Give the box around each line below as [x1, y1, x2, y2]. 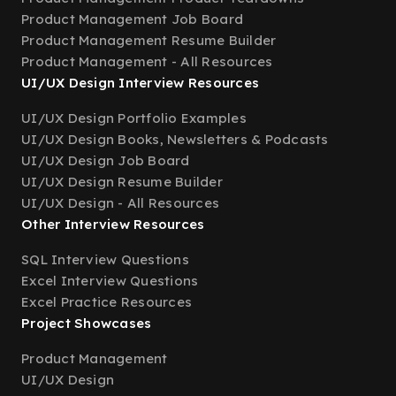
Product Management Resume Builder [21, 32, 277, 49]
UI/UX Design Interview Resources [21, 74, 259, 91]
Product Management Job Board [21, 11, 243, 27]
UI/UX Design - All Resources [21, 194, 219, 211]
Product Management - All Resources [21, 53, 273, 70]
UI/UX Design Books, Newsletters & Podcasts [21, 131, 329, 148]
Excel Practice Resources [21, 293, 192, 310]
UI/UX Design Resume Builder [21, 173, 223, 190]
